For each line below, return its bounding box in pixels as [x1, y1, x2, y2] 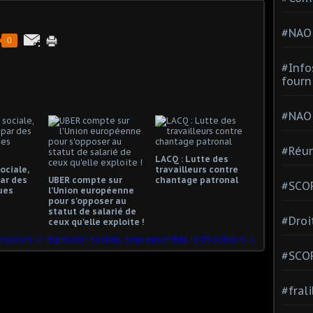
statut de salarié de [48, 205, 136, 217]
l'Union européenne [48, 184, 134, 196]
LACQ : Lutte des [154, 153, 228, 164]
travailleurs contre [154, 163, 238, 175]
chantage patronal [154, 174, 238, 185]
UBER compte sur [48, 174, 122, 185]
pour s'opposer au [48, 195, 126, 206]
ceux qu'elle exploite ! [48, 216, 144, 227]
